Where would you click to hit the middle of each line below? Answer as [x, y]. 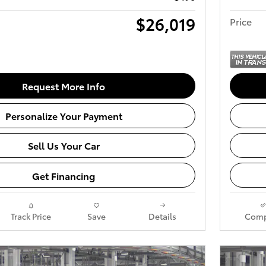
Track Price [31, 216]
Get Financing [64, 175]
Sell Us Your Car [64, 145]
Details [162, 216]
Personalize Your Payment [64, 116]
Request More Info [64, 85]
